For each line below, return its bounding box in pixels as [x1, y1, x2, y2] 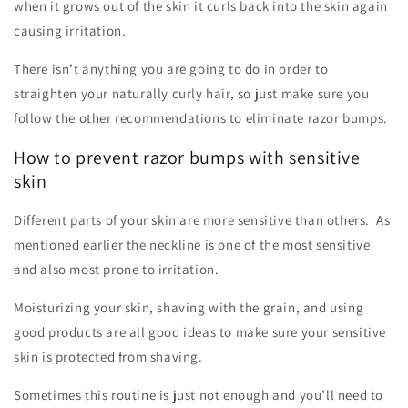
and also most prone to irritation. [14, 260, 226, 279]
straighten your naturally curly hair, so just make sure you [14, 85, 370, 103]
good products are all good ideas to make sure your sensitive [14, 323, 387, 342]
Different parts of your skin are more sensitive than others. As [14, 211, 391, 229]
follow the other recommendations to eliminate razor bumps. [14, 109, 388, 127]
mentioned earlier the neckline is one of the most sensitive [14, 236, 371, 254]
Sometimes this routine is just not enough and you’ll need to [14, 386, 384, 404]
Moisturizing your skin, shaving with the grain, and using [14, 299, 364, 317]
